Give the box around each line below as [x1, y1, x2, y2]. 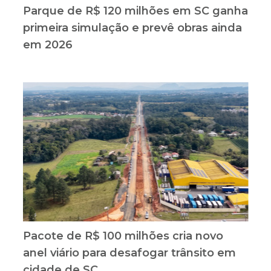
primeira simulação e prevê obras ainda [22, 21, 242, 34]
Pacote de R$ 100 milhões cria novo [22, 229, 223, 243]
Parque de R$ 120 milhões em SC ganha [22, 4, 248, 18]
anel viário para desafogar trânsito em [22, 246, 236, 260]
